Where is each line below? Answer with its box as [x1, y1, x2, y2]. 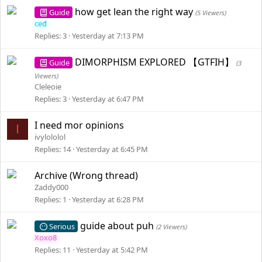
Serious [49, 221, 75, 232]
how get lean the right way [75, 5, 196, 18]
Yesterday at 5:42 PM [76, 244, 148, 255]
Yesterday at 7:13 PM [72, 30, 144, 41]
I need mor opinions [35, 119, 124, 132]
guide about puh [80, 219, 157, 232]
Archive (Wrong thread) [35, 169, 138, 182]
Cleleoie [35, 81, 61, 92]
